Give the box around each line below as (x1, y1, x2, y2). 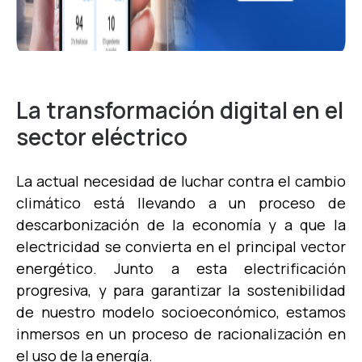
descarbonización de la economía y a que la (16, 214, 346, 234)
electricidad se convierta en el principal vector (16, 236, 346, 256)
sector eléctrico (16, 120, 187, 152)
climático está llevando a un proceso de (16, 192, 346, 213)
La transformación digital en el (16, 94, 343, 125)
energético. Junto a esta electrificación (16, 258, 346, 278)
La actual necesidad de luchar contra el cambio (16, 170, 346, 191)
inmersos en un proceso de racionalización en (16, 323, 346, 343)
